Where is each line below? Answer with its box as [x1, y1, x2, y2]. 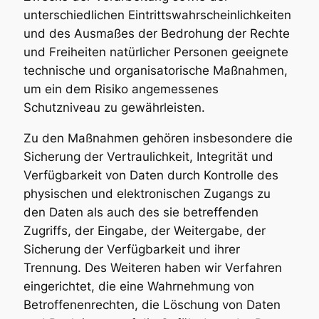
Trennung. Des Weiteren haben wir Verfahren [23, 260, 282, 275]
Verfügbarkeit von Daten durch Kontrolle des [23, 167, 278, 182]
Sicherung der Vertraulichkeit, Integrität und [23, 149, 273, 164]
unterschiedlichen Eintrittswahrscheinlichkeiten [23, 8, 291, 23]
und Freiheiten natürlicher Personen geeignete [23, 45, 288, 60]
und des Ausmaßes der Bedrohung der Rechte [23, 26, 290, 41]
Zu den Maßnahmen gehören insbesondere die [23, 130, 293, 145]
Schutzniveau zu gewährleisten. [23, 100, 205, 115]
